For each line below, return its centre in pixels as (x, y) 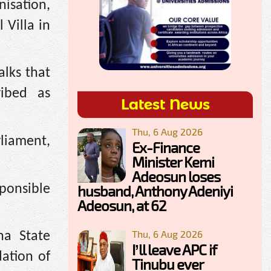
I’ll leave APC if (174, 249)
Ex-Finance (166, 147)
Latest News (165, 104)
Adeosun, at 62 (122, 205)
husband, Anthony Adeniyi (155, 191)
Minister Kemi (173, 162)
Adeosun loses (176, 176)
